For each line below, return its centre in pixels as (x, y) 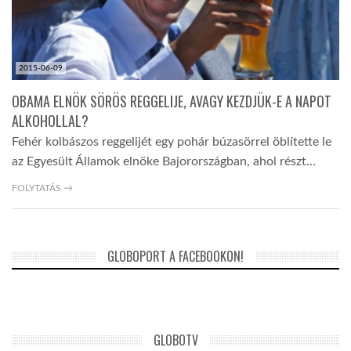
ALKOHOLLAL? (50, 121)
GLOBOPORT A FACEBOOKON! (175, 257)
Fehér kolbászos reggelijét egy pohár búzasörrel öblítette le (172, 142)
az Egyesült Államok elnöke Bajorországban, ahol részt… (164, 162)
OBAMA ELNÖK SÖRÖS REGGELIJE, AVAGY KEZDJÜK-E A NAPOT (172, 101)
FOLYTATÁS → (42, 188)
